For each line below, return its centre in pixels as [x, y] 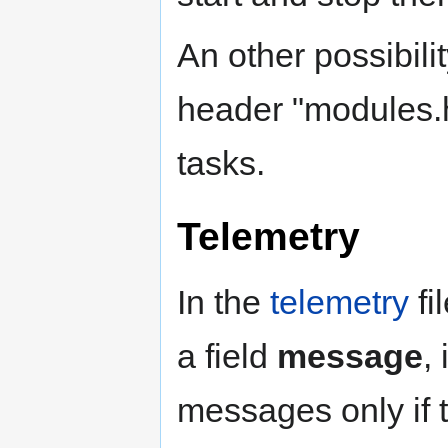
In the [223, 302]
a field [227, 356]
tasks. [221, 163]
